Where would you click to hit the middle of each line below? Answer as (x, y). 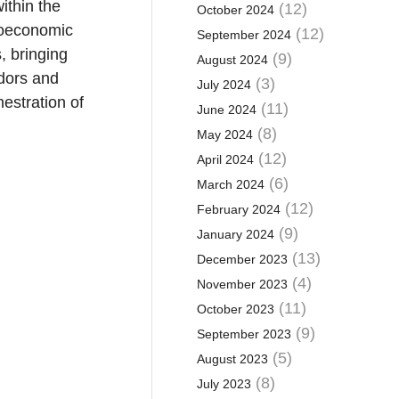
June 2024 (226, 110)
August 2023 (232, 359)
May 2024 (224, 134)
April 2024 (225, 159)
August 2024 (232, 60)
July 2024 (224, 85)
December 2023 (242, 259)
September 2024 (244, 35)
